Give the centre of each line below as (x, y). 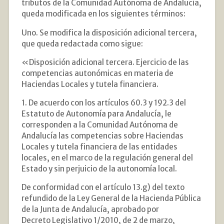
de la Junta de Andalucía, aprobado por (90, 209)
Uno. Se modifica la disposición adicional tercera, (109, 32)
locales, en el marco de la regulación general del (107, 157)
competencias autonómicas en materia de (97, 73)
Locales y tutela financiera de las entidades (99, 146)
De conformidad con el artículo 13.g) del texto (103, 187)
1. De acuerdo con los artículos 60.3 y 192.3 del (103, 102)
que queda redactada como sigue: (82, 43)
